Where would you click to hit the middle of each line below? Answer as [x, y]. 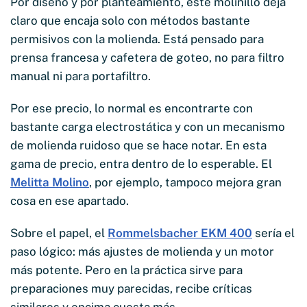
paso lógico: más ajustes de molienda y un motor [142, 251]
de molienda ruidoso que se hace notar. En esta [138, 145]
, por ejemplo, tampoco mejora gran [185, 182]
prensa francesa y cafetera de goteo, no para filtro [147, 57]
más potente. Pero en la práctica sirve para [126, 270]
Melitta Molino [50, 182]
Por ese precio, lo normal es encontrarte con [132, 108]
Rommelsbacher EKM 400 [180, 233]
